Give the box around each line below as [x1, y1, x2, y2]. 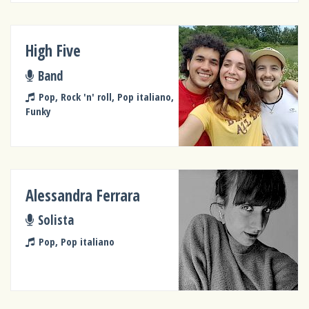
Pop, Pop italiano [38, 234, 114, 248]
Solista [37, 211, 74, 229]
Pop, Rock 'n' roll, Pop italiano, [38, 90, 174, 104]
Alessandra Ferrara [26, 184, 141, 206]
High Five [26, 40, 81, 62]
